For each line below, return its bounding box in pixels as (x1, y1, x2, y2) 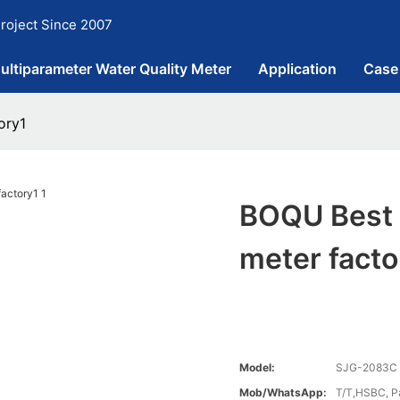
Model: (239, 361, 276, 375)
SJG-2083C (336, 361, 398, 375)
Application (258, 60, 337, 78)
